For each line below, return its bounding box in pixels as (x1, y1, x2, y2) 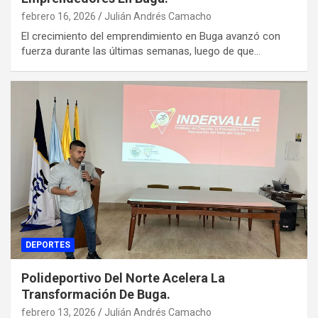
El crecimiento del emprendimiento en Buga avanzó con (21, 29, 280, 43)
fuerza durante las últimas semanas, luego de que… (21, 44, 261, 57)
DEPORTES (26, 239, 70, 250)
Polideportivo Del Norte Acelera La (21, 270, 225, 285)
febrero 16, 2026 (21, 10, 96, 22)
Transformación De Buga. (21, 286, 170, 302)
